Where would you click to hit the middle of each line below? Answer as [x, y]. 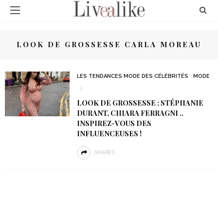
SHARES [104, 153]
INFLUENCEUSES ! [109, 133]
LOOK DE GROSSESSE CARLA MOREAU [109, 44]
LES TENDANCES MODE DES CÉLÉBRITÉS [132, 76]
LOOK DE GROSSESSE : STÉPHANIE [140, 103]
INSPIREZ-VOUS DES [114, 123]
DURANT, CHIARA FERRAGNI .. [130, 113]
